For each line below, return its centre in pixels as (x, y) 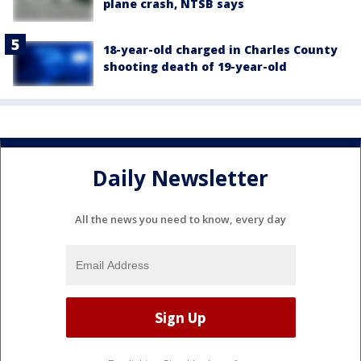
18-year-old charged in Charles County (220, 50)
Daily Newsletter (180, 178)
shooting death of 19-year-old (195, 67)
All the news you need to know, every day (180, 220)
